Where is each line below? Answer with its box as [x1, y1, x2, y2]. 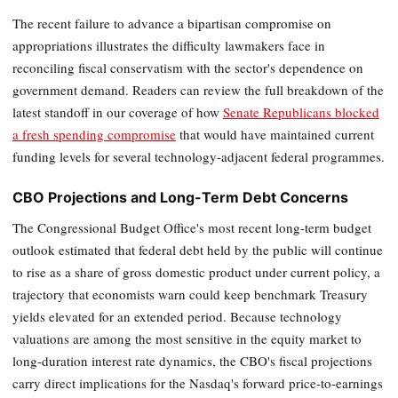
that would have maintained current [176, 124, 374, 143]
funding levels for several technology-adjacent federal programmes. [12, 147, 385, 165]
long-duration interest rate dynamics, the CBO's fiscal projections [12, 351, 372, 370]
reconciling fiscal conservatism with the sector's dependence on [12, 58, 363, 76]
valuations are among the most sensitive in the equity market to [12, 329, 362, 347]
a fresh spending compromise [12, 124, 176, 143]
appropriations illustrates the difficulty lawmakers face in [12, 36, 325, 54]
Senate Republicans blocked [223, 102, 379, 121]
